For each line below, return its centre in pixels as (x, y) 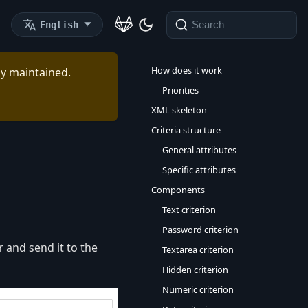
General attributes (199, 150)
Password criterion (200, 230)
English (59, 25)
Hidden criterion (195, 269)
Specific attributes (199, 170)
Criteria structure (186, 130)
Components (178, 190)
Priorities (180, 90)
